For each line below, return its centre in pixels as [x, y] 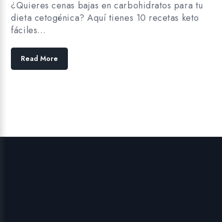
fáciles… [28, 30]
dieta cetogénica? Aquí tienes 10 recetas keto [105, 18]
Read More [40, 59]
